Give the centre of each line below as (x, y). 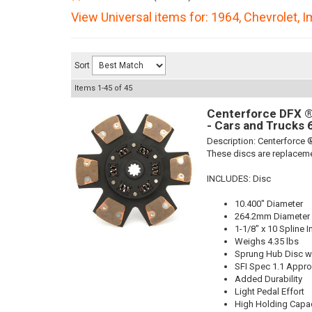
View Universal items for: (141, 17)
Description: (232, 141)
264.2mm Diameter (272, 216)
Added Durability (268, 279)
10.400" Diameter (269, 204)
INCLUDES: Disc (239, 179)
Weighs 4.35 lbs (267, 241)
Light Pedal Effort (270, 291)
